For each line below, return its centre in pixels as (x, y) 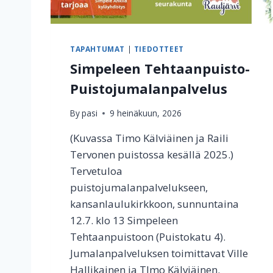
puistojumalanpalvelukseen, (139, 188)
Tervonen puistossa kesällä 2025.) (152, 155)
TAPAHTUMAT (97, 48)
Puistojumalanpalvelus (149, 88)
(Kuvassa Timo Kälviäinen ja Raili (149, 138)
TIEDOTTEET (159, 48)
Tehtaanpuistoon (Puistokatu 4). (148, 237)
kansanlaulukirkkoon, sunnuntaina (154, 204)
